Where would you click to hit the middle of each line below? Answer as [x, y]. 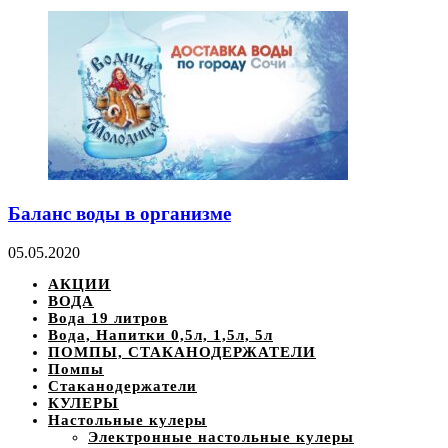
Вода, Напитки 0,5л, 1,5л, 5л [160, 334]
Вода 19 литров [108, 317]
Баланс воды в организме [119, 213]
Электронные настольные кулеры [221, 436]
